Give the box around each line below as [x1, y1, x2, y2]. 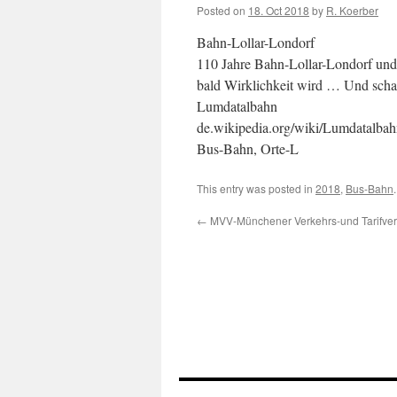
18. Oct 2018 [248, 3, 309, 18]
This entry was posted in [197, 181, 315, 196]
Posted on [197, 3, 245, 18]
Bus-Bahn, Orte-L [197, 139, 299, 158]
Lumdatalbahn [197, 97, 277, 115]
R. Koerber [326, 3, 378, 18]
